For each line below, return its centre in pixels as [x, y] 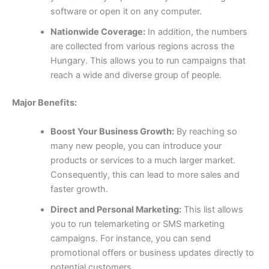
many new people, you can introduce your [136, 146]
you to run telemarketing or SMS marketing [137, 224]
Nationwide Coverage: [98, 32]
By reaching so [205, 131]
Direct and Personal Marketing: [116, 209]
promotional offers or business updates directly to [152, 252]
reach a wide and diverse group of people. [136, 75]
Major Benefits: [44, 103]
